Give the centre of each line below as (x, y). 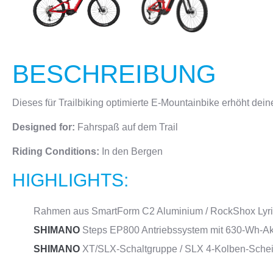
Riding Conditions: (57, 151)
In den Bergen (132, 151)
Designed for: (45, 127)
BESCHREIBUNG (114, 74)
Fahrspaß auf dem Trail (128, 127)
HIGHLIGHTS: (70, 180)
